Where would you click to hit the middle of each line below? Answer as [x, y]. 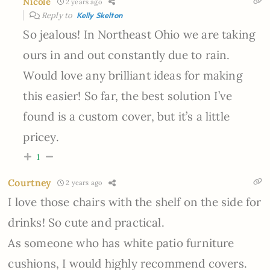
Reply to [58, 15]
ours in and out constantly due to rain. [127, 55]
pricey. [41, 137]
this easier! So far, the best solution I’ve [128, 96]
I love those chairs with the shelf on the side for [135, 202]
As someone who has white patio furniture [121, 243]
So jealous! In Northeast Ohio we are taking [140, 34]
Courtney [30, 183]
